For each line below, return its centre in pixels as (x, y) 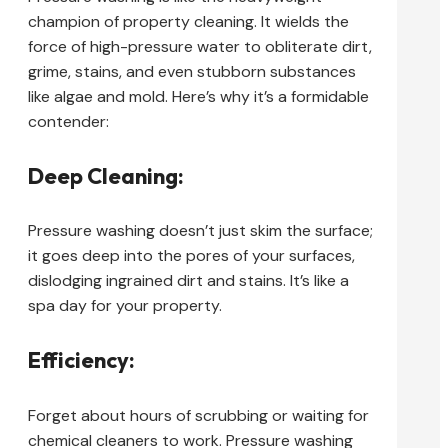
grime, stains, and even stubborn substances (192, 71)
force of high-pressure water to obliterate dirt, (200, 46)
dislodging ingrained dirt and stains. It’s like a (188, 281)
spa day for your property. (125, 306)
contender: (68, 121)
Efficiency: (81, 360)
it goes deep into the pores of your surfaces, (191, 256)
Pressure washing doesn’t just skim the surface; (200, 231)
